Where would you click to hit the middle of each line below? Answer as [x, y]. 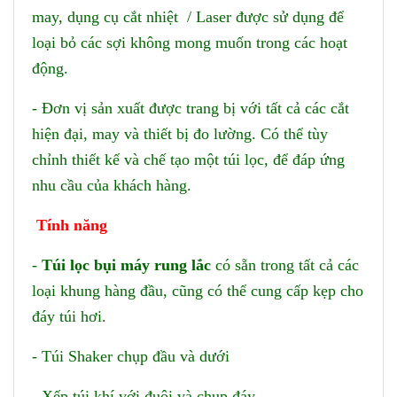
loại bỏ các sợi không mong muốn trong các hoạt [190, 43]
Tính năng [72, 225]
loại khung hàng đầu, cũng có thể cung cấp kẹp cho [198, 291]
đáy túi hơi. [71, 316]
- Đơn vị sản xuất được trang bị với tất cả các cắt [191, 108]
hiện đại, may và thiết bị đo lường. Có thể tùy [180, 134]
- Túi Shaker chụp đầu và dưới [131, 356]
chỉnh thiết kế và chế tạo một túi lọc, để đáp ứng [188, 160]
